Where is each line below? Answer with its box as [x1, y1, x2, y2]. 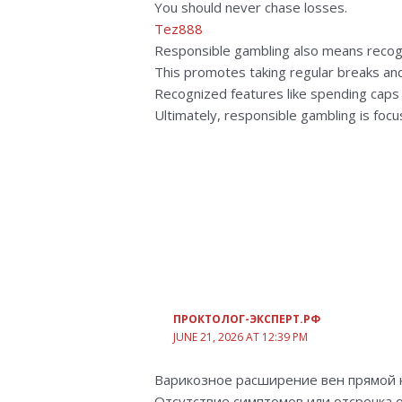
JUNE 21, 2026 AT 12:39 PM [172, 329, 308, 345]
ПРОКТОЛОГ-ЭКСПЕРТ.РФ [172, 311, 320, 328]
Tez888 [154, 19, 204, 38]
